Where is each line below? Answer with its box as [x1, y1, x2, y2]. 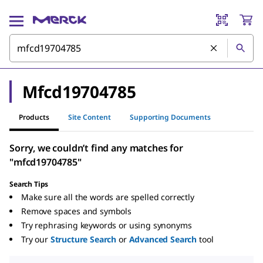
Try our [21, 234, 48, 245]
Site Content [68, 112, 111, 122]
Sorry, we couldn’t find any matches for [9, 141, 183, 154]
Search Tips [9, 179, 49, 189]
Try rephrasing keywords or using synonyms [21, 220, 192, 231]
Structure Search [50, 234, 117, 245]
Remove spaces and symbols [21, 205, 131, 217]
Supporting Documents [130, 112, 211, 122]
